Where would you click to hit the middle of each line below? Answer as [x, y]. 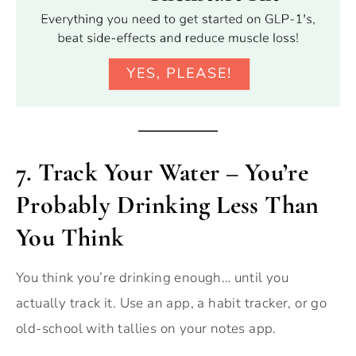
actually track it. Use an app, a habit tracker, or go [172, 304]
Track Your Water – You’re [174, 172]
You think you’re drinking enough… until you [153, 278]
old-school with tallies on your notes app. [146, 329]
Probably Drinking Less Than [168, 205]
